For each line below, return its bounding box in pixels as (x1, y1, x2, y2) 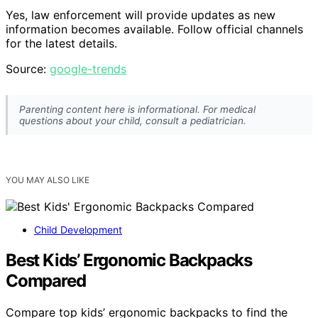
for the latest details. (6, 35, 117, 50)
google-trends (50, 61, 126, 76)
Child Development (34, 224, 122, 236)
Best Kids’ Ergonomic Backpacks (6, 250, 252, 271)
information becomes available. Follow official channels (6, 21, 303, 36)
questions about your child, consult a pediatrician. (19, 115, 246, 127)
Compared (6, 270, 86, 292)
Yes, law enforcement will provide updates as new (6, 7, 275, 22)
